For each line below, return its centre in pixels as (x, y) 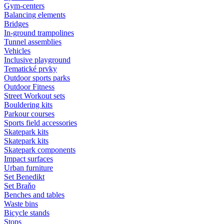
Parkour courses (29, 113)
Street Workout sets (34, 95)
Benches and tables (34, 194)
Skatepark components (40, 149)
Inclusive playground (37, 59)
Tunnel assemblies (33, 41)
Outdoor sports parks (37, 77)
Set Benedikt (24, 176)
